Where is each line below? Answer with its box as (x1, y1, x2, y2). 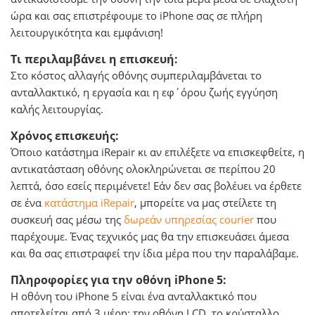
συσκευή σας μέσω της (11, 212, 124, 226)
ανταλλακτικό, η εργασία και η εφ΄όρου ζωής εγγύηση (11, 85, 278, 99)
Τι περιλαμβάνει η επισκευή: (11, 51, 178, 67)
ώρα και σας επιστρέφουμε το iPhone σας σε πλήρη (11, 8, 262, 22)
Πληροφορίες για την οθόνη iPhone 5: (11, 272, 226, 288)
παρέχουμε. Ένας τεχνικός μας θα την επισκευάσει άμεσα (11, 229, 289, 243)
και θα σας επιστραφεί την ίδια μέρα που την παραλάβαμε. (11, 246, 299, 260)
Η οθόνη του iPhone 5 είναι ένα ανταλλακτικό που (11, 289, 257, 303)
